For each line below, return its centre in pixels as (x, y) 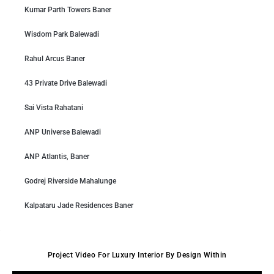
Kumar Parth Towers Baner (68, 9)
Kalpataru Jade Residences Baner (79, 205)
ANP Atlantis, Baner (57, 156)
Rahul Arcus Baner (55, 58)
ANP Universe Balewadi (63, 132)
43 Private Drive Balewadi (66, 83)
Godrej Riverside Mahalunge (70, 181)
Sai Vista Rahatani (54, 107)
